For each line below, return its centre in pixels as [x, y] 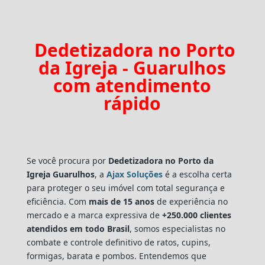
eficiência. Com [57, 201]
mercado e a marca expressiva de [93, 215]
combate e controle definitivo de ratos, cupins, [118, 242]
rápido [132, 103]
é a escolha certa [197, 174]
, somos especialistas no [177, 228]
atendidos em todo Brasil [78, 228]
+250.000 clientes [195, 215]
